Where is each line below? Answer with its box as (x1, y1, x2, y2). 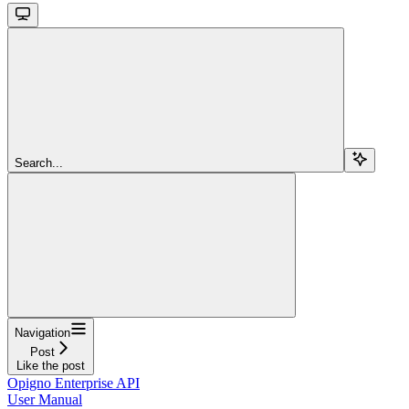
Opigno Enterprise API (7, 374, 140, 391)
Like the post (16, 358, 85, 372)
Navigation (15, 325, 70, 340)
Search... (15, 155, 63, 170)
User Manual (7, 391, 82, 407)
